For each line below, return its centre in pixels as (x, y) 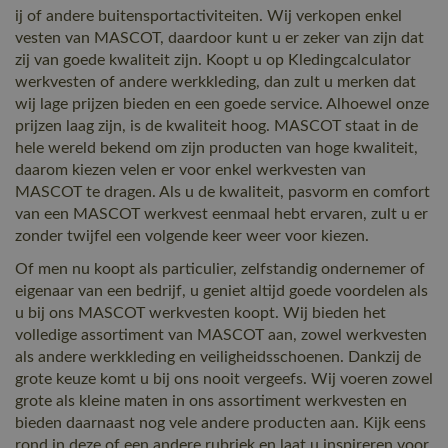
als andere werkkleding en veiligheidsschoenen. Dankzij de (218, 357)
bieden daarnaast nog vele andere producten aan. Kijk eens (220, 423)
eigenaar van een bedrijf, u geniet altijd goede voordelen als (221, 291)
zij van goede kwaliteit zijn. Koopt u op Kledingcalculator (213, 60)
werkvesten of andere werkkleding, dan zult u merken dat (215, 82)
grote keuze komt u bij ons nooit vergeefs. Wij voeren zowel (224, 379)
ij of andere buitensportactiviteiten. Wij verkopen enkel (208, 16)
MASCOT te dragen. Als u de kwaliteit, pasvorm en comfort (222, 192)
